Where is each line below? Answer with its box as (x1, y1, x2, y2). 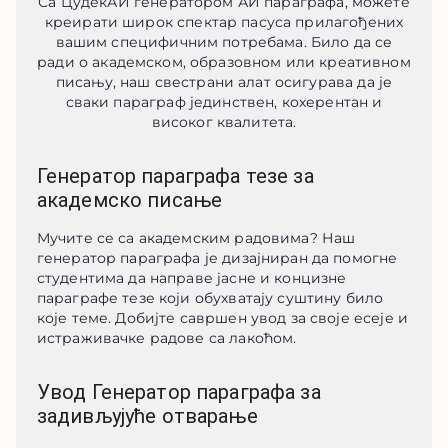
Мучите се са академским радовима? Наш (36, 229, 356, 247)
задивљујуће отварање (36, 404, 258, 428)
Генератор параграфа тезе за (36, 164, 314, 188)
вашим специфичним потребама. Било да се (55, 33, 393, 51)
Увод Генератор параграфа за (36, 380, 321, 404)
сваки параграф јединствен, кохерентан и (65, 93, 383, 111)
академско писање (36, 188, 223, 212)
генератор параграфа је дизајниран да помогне (36, 249, 398, 267)
